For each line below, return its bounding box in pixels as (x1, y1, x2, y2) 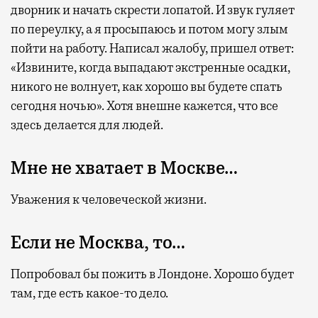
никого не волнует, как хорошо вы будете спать (11, 78, 283, 94)
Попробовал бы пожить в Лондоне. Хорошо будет (11, 265, 294, 282)
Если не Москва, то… (11, 231, 185, 254)
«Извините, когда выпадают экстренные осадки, (11, 59, 290, 75)
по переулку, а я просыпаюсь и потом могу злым (11, 21, 288, 37)
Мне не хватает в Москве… (11, 156, 238, 180)
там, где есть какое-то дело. (11, 285, 168, 301)
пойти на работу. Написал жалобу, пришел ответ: (11, 40, 294, 56)
